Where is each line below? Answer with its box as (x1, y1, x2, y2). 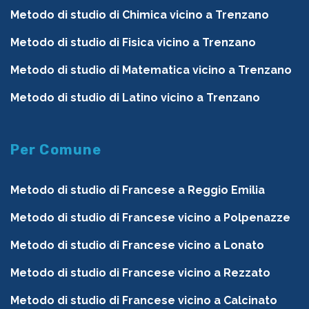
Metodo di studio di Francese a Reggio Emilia (10, 183, 265, 197)
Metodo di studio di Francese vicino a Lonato (10, 239, 264, 252)
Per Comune (10, 141, 102, 159)
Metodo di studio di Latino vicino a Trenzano (10, 91, 260, 105)
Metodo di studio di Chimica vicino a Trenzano (10, 8, 269, 22)
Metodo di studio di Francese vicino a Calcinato (10, 294, 277, 308)
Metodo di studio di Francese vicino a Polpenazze (10, 211, 290, 225)
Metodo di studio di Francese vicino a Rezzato (10, 266, 270, 280)
